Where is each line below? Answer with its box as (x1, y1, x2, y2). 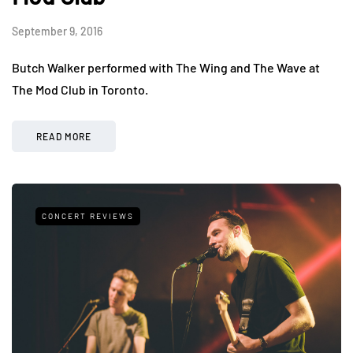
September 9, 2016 (12, 24, 102, 39)
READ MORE (36, 131, 91, 143)
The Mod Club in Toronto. (12, 82, 148, 98)
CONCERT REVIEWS (42, 211, 134, 221)
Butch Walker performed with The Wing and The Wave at (12, 60, 320, 76)
